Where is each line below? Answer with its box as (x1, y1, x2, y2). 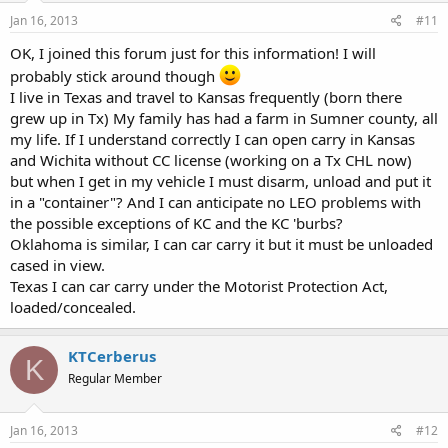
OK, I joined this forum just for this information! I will (10, 43, 376, 63)
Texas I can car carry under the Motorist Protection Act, (10, 276, 388, 296)
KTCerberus (68, 346, 156, 366)
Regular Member (68, 370, 162, 387)
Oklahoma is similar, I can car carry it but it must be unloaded (10, 234, 433, 254)
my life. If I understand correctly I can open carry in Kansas (10, 129, 415, 149)
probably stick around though (10, 66, 219, 86)
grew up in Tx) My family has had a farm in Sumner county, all (10, 108, 438, 128)
